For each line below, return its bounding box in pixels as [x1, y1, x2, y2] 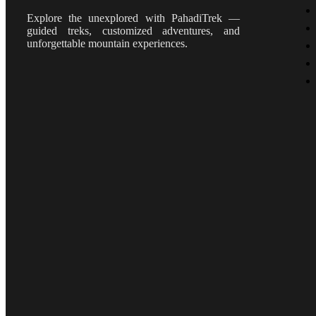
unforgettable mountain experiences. [27, 37, 188, 49]
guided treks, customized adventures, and [27, 24, 240, 37]
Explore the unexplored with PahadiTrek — [27, 11, 240, 24]
